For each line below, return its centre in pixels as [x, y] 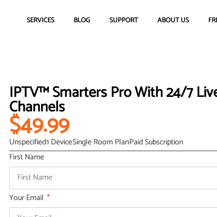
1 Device [59, 142]
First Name [26, 157]
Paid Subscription [156, 142]
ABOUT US [173, 21]
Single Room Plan [101, 142]
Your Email [27, 198]
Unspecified [27, 142]
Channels [37, 107]
